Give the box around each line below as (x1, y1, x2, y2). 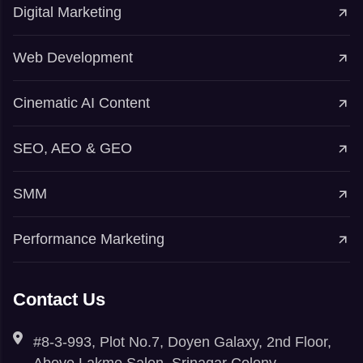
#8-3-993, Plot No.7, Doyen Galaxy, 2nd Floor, (33, 334, 331, 351)
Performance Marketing (13, 231, 164, 248)
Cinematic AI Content (13, 95, 150, 112)
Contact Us (13, 289, 105, 310)
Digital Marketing (13, 4, 122, 21)
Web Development (13, 49, 133, 66)
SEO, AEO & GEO (13, 140, 132, 157)
